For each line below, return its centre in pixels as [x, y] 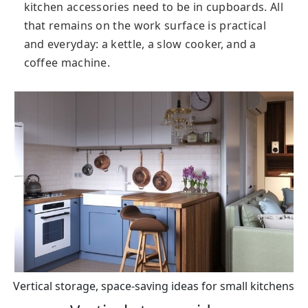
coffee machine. [67, 62]
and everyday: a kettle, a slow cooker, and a [140, 44]
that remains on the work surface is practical [145, 25]
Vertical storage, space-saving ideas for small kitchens [154, 286]
